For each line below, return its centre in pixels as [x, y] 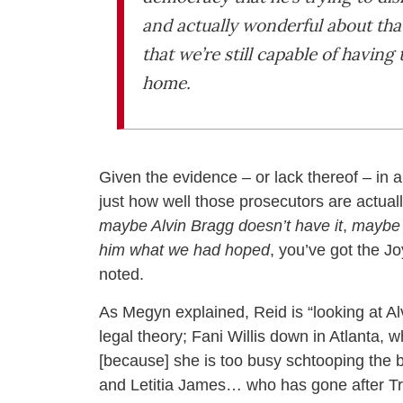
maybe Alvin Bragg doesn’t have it [221, 226]
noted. [121, 275]
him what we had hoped [184, 251]
